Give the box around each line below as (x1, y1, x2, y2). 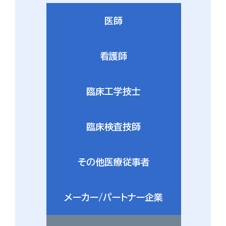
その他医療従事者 (77, 157, 150, 166)
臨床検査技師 (86, 122, 141, 131)
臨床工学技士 (86, 87, 141, 96)
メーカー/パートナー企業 (64, 193, 163, 202)
